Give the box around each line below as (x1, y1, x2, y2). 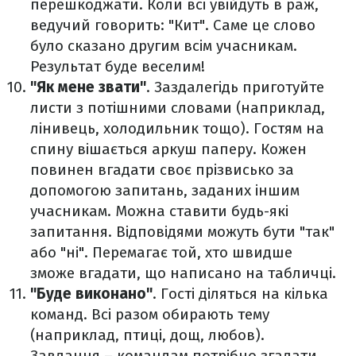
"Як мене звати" (30, 78, 146, 97)
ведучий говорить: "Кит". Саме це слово (30, 16, 315, 35)
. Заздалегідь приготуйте (146, 78, 324, 97)
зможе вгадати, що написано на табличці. (30, 264, 336, 283)
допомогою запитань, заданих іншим (30, 181, 300, 200)
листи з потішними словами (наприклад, (30, 99, 325, 118)
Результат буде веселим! (30, 57, 205, 76)
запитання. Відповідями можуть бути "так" (30, 222, 335, 242)
